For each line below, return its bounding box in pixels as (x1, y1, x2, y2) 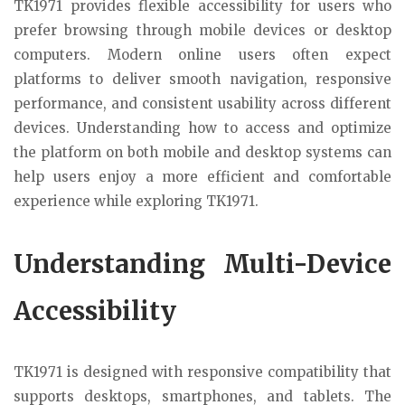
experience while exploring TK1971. (14, 193, 259, 210)
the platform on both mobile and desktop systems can (14, 144, 391, 161)
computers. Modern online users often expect (14, 46, 391, 63)
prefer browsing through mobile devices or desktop (14, 22, 391, 39)
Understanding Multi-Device (14, 247, 391, 280)
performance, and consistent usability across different (14, 95, 391, 112)
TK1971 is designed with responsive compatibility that (14, 363, 391, 381)
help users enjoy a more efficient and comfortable (14, 168, 391, 185)
